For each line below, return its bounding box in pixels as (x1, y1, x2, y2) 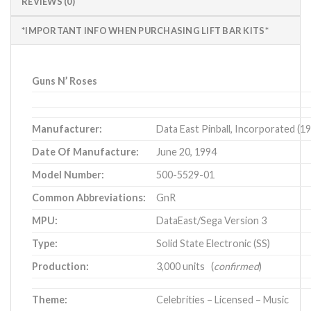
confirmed (214, 260, 260, 273)
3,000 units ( (156, 260, 215, 273)
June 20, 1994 (156, 146, 217, 158)
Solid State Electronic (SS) (156, 237, 271, 250)
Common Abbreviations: (32, 192, 146, 204)
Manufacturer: (32, 123, 102, 135)
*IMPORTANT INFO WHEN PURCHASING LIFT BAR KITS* (22, 25, 269, 37)
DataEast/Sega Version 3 (156, 215, 267, 227)
